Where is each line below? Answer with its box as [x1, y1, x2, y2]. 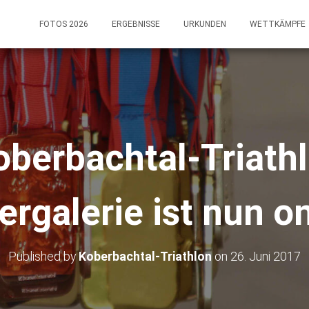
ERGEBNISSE [112, 19, 160, 29]
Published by [8, 249, 79, 263]
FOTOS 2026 [39, 19, 88, 29]
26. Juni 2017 [230, 249, 301, 263]
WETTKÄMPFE [250, 19, 308, 29]
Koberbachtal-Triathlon [79, 249, 212, 263]
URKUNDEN [183, 19, 226, 29]
